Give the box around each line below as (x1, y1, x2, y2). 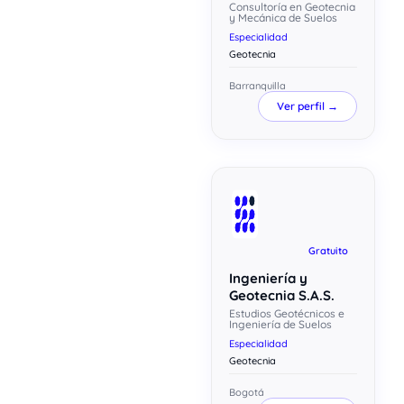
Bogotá (229, 385, 265, 399)
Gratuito (308, 243, 348, 257)
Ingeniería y (229, 269, 308, 287)
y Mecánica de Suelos (229, 10, 338, 24)
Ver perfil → (276, 98, 338, 113)
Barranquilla (229, 78, 287, 92)
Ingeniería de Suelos (229, 317, 333, 331)
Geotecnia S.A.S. (229, 286, 335, 304)
